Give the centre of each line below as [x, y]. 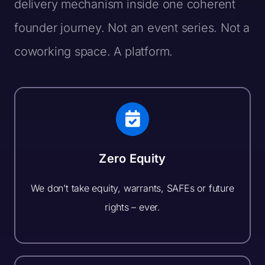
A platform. [143, 52]
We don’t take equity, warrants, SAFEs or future [132, 188]
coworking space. [64, 52]
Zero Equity [132, 158]
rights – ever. [132, 207]
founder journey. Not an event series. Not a [132, 28]
